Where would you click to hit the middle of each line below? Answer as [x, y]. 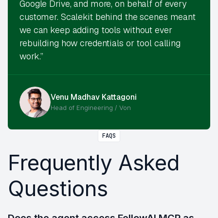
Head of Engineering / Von [91, 108]
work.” [32, 56]
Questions [58, 188]
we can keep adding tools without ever [96, 30]
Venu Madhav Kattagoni [94, 97]
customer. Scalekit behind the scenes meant [108, 17]
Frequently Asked [94, 162]
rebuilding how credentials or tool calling [100, 43]
